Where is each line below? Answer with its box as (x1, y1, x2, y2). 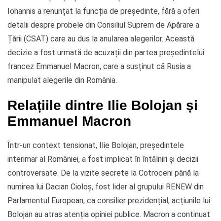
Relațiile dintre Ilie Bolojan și (7, 97, 198, 113)
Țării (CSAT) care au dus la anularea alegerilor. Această (7, 34, 194, 43)
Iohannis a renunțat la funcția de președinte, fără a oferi (7, 6, 199, 16)
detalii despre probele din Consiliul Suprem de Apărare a (7, 20, 199, 30)
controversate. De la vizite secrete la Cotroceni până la (7, 168, 199, 178)
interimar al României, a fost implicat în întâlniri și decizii (7, 154, 198, 164)
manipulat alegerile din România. (7, 75, 117, 85)
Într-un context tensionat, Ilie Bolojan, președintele (7, 140, 184, 150)
